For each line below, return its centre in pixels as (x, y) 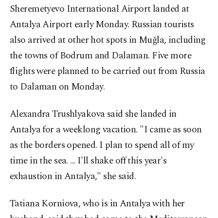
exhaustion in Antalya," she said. (73, 177)
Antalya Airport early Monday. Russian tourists (102, 25)
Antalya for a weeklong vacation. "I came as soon (106, 130)
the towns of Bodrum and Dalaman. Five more (101, 56)
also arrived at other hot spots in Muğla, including (108, 40)
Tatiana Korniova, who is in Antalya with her (97, 204)
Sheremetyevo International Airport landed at (100, 9)
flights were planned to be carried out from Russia (108, 72)
